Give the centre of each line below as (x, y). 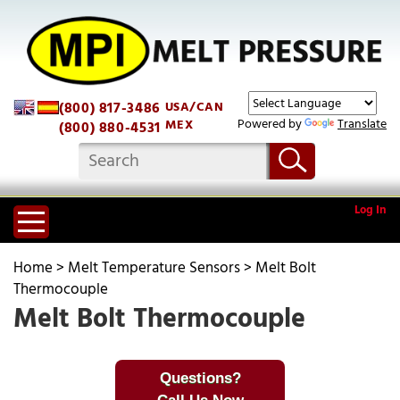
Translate (362, 123)
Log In (371, 210)
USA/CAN (192, 106)
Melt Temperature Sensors (154, 268)
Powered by (271, 123)
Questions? (200, 379)
